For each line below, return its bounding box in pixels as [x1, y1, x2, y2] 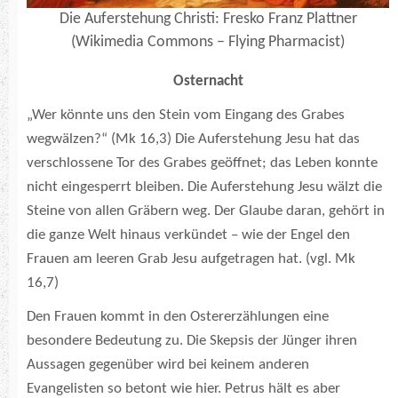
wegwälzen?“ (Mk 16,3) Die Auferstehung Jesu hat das [27, 131, 360, 147]
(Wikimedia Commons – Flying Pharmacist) [71, 34, 345, 50]
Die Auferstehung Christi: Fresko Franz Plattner [59, 11, 357, 27]
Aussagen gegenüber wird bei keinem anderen [27, 356, 309, 372]
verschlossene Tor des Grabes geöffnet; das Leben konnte [27, 155, 378, 171]
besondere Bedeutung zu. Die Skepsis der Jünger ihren [27, 332, 357, 348]
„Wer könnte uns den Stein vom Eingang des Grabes [27, 107, 345, 123]
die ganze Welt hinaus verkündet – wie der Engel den [27, 227, 350, 243]
